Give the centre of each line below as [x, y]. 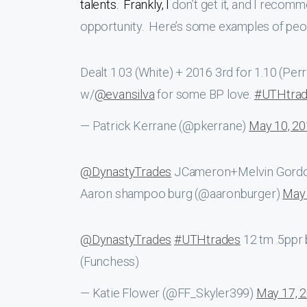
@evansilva [124, 94]
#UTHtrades [208, 240]
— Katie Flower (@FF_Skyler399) [168, 293]
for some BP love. [204, 94]
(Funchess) [110, 261]
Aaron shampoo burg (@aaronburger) [182, 194]
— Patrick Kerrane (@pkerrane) [165, 126]
